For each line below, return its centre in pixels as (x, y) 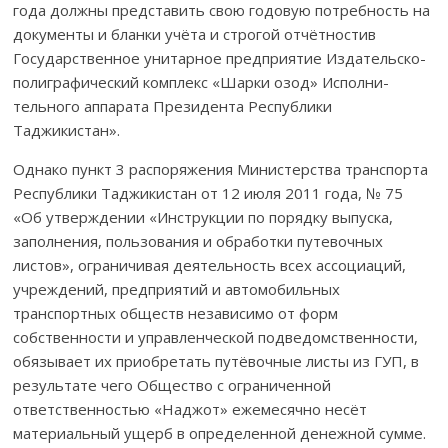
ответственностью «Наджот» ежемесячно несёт (190, 408)
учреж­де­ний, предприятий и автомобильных (177, 288)
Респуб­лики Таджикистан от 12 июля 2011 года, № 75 (208, 192)
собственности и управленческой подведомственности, (216, 336)
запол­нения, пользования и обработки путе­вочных (198, 240)
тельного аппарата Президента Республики (173, 105)
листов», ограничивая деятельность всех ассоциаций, (210, 264)
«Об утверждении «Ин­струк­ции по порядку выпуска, (203, 216)
